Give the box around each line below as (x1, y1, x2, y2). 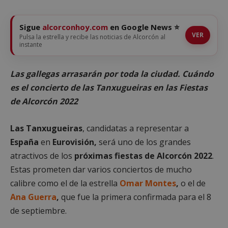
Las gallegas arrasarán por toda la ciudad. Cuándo (10, 68, 214, 79)
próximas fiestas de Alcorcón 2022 (74, 150, 212, 161)
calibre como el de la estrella (10, 177, 120, 189)
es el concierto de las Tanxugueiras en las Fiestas (10, 81, 208, 93)
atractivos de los (10, 150, 74, 161)
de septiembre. (10, 205, 67, 216)
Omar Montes (120, 177, 176, 189)
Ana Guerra (10, 191, 56, 203)
